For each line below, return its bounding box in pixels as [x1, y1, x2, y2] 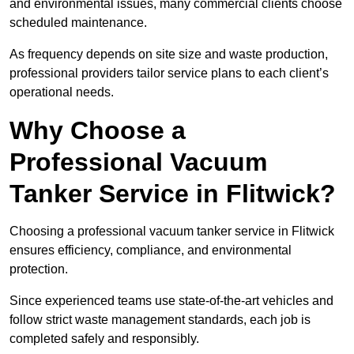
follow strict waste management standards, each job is [9, 313, 311, 327]
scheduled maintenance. [9, 16, 147, 30]
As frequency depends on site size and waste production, [9, 47, 328, 62]
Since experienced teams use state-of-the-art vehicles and [9, 294, 333, 308]
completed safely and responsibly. [9, 332, 199, 346]
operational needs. [9, 85, 114, 100]
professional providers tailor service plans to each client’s [9, 66, 329, 81]
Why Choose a [9, 116, 186, 145]
